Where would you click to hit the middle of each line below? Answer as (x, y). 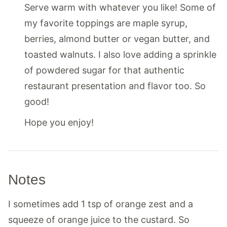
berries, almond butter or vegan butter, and (117, 39)
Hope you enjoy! (59, 122)
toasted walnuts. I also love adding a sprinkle (120, 54)
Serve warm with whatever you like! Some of (120, 7)
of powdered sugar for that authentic (104, 70)
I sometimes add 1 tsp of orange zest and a (101, 204)
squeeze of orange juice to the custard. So (99, 219)
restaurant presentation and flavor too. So (115, 86)
